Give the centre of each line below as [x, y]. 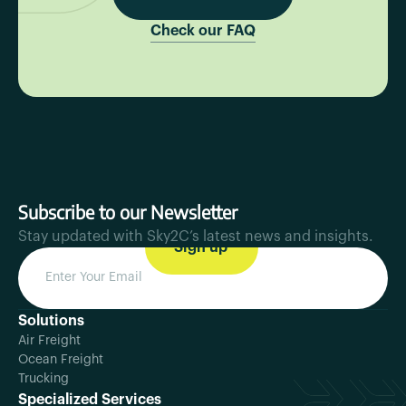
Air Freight [49, 340]
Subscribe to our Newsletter [128, 211]
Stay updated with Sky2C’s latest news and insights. [196, 236]
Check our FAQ [203, 30]
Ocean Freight [61, 359]
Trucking [43, 378]
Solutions [51, 320]
